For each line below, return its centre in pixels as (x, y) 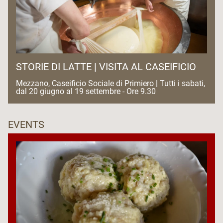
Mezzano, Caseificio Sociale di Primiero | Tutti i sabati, (111, 83)
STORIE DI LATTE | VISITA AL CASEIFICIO (106, 66)
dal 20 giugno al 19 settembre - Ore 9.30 (87, 91)
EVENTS (26, 124)
